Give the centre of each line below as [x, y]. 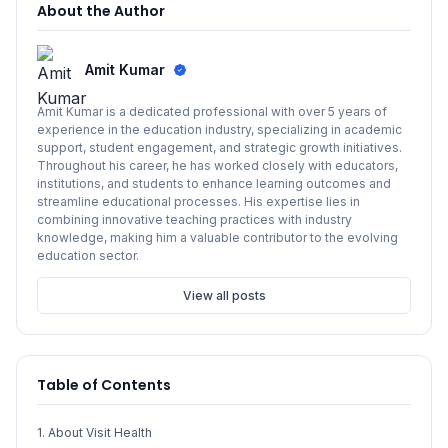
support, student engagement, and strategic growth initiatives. [219, 148]
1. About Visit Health [94, 433]
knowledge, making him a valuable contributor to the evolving [217, 238]
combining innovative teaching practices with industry [194, 220]
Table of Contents [104, 385]
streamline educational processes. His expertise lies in [198, 202]
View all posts [224, 296]
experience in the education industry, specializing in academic [219, 130]
